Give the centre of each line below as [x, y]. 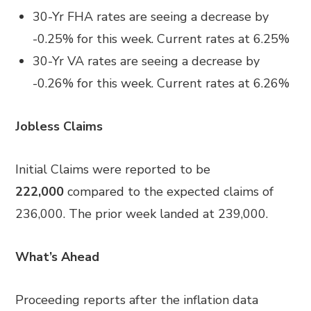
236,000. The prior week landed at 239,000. [142, 214]
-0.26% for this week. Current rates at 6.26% [161, 83]
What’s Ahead [58, 257]
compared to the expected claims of [169, 192]
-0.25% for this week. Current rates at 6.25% [161, 39]
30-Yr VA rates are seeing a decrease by [146, 61]
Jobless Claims [59, 126]
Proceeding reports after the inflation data [137, 300]
